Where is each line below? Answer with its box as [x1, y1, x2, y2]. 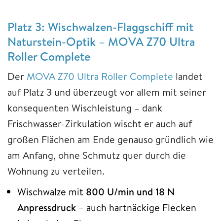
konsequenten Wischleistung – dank [7, 101, 162, 114]
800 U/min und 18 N [86, 184, 175, 198]
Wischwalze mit [17, 184, 86, 198]
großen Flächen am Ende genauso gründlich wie [7, 132, 214, 146]
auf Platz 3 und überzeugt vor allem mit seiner [7, 85, 206, 99]
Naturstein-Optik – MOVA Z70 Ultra [7, 33, 195, 50]
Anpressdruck [17, 200, 76, 214]
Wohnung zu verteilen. [7, 164, 105, 178]
